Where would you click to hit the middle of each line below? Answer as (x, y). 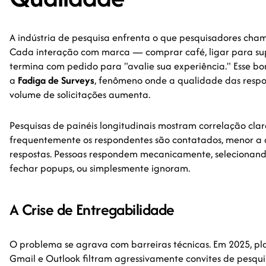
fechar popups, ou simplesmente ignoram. (100, 168)
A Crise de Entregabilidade (92, 209)
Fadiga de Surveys (56, 80)
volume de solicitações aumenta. (80, 94)
